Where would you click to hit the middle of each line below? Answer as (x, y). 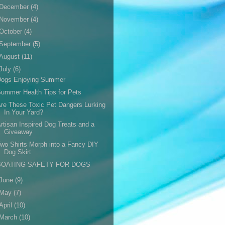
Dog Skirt (18, 152)
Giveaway (19, 132)
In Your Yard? (24, 112)
